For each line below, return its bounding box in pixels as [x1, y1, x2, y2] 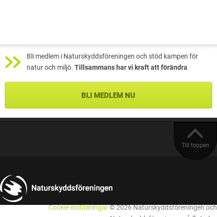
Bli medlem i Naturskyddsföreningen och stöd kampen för [27, 52, 198, 61]
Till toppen [182, 141, 209, 149]
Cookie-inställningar [48, 203, 108, 212]
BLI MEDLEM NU [81, 91, 135, 100]
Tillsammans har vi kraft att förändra [75, 63, 187, 72]
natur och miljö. [27, 63, 75, 72]
